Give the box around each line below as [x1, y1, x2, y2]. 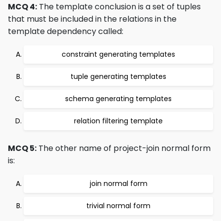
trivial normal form [86, 201, 150, 211]
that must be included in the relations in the [8, 13, 177, 25]
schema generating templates [65, 94, 172, 104]
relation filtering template [74, 116, 163, 126]
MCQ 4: [8, 1, 37, 12]
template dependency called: [8, 26, 123, 37]
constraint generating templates [62, 49, 175, 59]
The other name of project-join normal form [37, 143, 211, 154]
